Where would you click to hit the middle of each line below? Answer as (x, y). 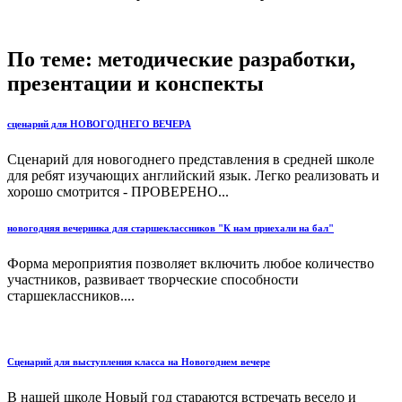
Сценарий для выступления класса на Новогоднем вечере (139, 362)
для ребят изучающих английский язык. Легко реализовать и (193, 175)
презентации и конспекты (135, 83)
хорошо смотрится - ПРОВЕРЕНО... (118, 191)
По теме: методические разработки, (181, 59)
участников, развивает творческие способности (153, 279)
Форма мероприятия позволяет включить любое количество (191, 263)
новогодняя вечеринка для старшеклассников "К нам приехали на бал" (170, 227)
